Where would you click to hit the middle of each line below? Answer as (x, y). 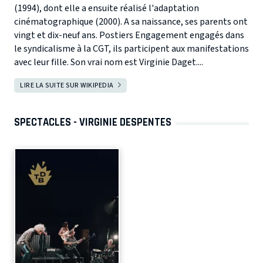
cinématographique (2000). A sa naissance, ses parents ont (131, 22)
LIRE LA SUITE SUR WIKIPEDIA (67, 86)
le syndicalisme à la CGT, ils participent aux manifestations (131, 49)
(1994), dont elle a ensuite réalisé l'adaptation (107, 9)
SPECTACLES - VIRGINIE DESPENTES (93, 122)
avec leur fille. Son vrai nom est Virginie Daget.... (109, 63)
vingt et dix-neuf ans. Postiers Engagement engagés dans (129, 36)
